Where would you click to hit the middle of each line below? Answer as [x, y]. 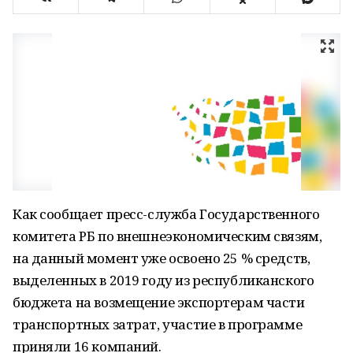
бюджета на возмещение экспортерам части [159, 302]
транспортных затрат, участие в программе [158, 324]
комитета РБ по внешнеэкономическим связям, [167, 236]
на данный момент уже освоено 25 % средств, [162, 258]
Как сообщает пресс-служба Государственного [166, 214]
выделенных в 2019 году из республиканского [163, 280]
